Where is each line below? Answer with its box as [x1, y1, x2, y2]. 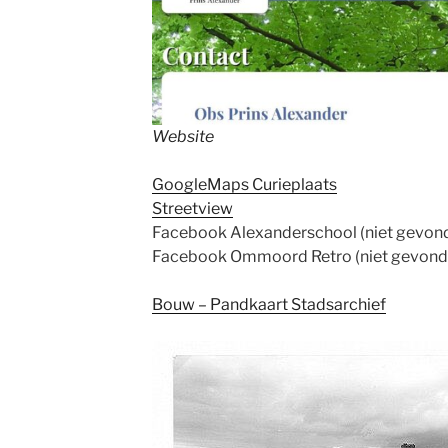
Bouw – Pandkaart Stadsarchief [151, 294, 386, 314]
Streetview [151, 198, 233, 218]
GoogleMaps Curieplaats [151, 174, 337, 194]
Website [151, 126, 214, 146]
